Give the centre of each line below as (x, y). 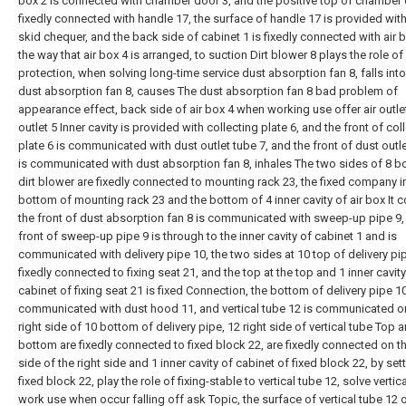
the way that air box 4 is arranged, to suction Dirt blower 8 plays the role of (211, 55)
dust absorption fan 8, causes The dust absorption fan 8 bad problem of (208, 91)
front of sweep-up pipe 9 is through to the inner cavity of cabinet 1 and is (208, 236)
